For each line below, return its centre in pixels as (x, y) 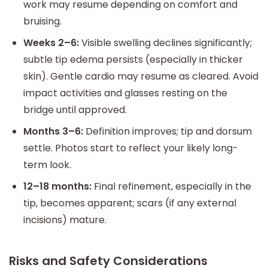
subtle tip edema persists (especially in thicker (133, 59)
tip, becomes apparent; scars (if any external (130, 203)
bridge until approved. (75, 109)
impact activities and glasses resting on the (125, 93)
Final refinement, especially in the (171, 186)
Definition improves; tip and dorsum (167, 131)
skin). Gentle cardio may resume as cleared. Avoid (141, 76)
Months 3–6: (53, 131)
